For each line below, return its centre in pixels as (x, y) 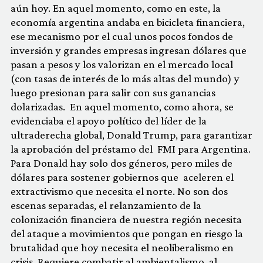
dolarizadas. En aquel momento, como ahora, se (122, 106)
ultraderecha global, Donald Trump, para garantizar (131, 134)
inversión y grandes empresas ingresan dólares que (129, 50)
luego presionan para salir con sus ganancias (113, 92)
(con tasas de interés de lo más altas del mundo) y (125, 78)
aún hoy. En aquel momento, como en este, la (116, 8)
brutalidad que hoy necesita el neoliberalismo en (122, 247)
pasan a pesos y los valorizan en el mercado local (122, 64)
